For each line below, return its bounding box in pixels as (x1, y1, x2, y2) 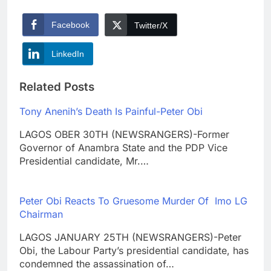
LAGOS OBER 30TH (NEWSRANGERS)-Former (19, 128, 229, 141)
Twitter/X (134, 20, 168, 30)
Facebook (51, 19, 90, 30)
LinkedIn (51, 48, 84, 59)
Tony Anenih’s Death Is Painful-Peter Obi (19, 105, 203, 118)
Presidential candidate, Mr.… (19, 155, 149, 168)
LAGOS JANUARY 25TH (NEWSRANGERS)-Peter (19, 231, 241, 244)
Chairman (19, 208, 63, 221)
